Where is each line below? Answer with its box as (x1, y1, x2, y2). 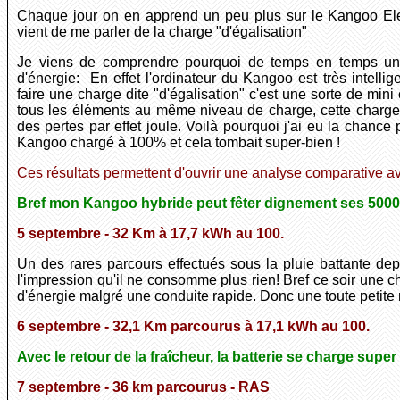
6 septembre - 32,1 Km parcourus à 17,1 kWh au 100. (17, 319, 370, 335)
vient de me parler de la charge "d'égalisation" (17, 24, 307, 40)
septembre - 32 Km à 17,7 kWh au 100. (25, 226, 284, 242)
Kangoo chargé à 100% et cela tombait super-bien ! (17, 135, 340, 151)
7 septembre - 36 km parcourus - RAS (17, 379, 270, 396)
